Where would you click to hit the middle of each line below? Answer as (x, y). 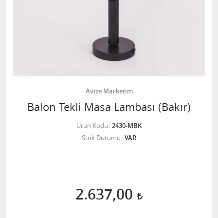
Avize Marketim (109, 91)
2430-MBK (127, 126)
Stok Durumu (101, 138)
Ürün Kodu (92, 126)
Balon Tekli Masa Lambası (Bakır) (109, 107)
